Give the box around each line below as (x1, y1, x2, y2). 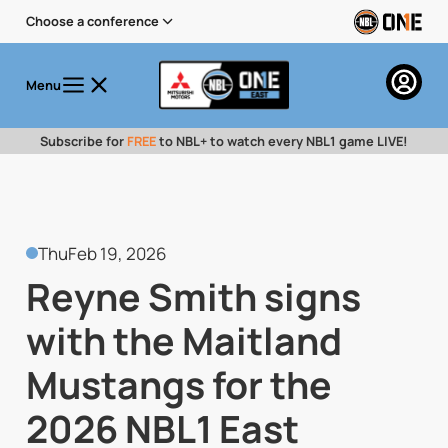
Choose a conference (25, 12, 159, 31)
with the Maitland (25, 315, 342, 367)
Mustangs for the (25, 359, 332, 411)
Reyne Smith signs (25, 271, 361, 323)
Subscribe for (40, 132, 127, 151)
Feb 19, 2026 (68, 241, 168, 265)
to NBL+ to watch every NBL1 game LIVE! (156, 132, 408, 151)
